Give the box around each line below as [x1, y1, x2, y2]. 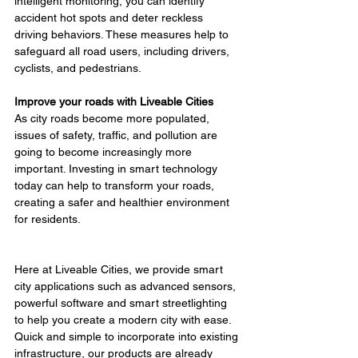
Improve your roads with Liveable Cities [14, 95, 213, 109]
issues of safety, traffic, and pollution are [14, 129, 221, 142]
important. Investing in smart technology [14, 162, 221, 176]
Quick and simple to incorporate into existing [14, 330, 241, 344]
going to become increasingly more [14, 145, 195, 159]
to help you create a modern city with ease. [14, 313, 234, 327]
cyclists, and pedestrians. [14, 62, 141, 75]
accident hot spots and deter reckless [14, 11, 206, 25]
